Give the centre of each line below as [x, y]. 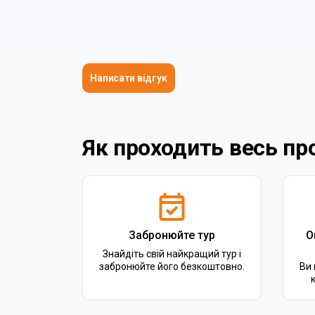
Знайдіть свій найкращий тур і [172, 254]
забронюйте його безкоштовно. [172, 266]
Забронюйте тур [172, 235]
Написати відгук [129, 78]
